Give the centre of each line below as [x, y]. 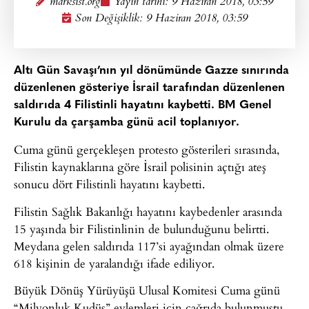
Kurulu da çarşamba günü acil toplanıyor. [127, 122]
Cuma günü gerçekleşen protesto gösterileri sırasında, [147, 150]
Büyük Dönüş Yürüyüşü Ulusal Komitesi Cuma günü [147, 290]
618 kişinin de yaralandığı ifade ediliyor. [114, 263]
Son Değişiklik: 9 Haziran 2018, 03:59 [161, 19]
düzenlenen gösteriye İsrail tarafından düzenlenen [149, 88]
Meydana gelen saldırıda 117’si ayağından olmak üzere [149, 246]
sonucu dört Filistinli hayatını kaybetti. [109, 184]
